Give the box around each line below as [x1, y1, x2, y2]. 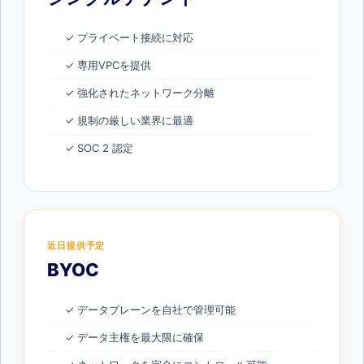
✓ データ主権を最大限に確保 [65, 331, 204, 344]
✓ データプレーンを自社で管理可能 [65, 303, 236, 317]
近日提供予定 [47, 240, 106, 252]
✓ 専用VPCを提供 [65, 58, 151, 72]
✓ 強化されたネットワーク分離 [65, 86, 214, 100]
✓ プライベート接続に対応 [65, 31, 193, 45]
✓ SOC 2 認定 [65, 141, 133, 155]
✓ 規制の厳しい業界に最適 [65, 114, 193, 128]
